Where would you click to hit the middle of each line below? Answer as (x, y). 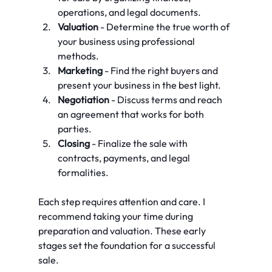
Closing (73, 144)
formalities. (83, 173)
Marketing (80, 71)
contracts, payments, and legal (124, 158)
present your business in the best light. (139, 85)
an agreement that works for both (131, 114)
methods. (78, 56)
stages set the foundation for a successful (127, 246)
